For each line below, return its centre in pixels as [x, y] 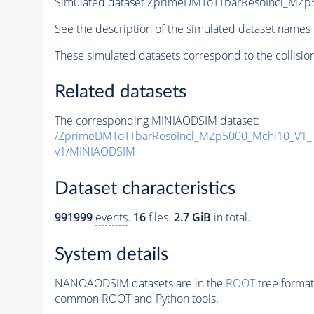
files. [159, 217]
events [111, 217]
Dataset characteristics [145, 189]
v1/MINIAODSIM [95, 152]
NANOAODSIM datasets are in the [140, 283]
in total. [230, 217]
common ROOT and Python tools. [136, 298]
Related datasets [120, 92]
